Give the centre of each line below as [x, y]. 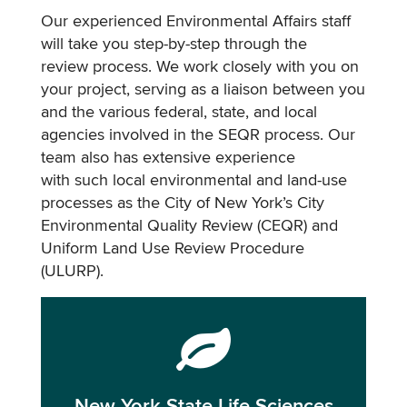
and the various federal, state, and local [179, 113]
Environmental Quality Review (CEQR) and [189, 226]
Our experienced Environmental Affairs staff [196, 22]
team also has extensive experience [168, 158]
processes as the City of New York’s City [183, 203]
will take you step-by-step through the [174, 45]
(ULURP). [72, 272]
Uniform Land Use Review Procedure [173, 249]
